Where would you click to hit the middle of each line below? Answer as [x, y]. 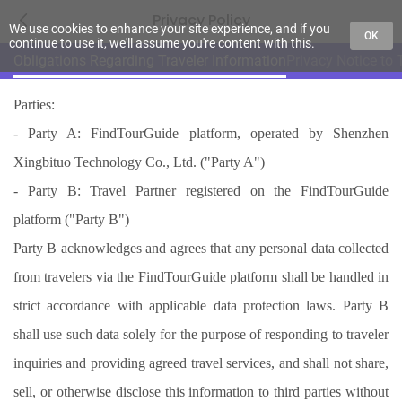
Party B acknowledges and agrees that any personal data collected [201, 248]
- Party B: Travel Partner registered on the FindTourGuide [201, 191]
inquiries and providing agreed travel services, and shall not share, [201, 363]
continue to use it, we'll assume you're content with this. [162, 43]
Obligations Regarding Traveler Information [150, 61]
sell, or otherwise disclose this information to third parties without [201, 392]
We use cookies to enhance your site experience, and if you [170, 29]
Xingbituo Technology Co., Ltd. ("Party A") [139, 162]
